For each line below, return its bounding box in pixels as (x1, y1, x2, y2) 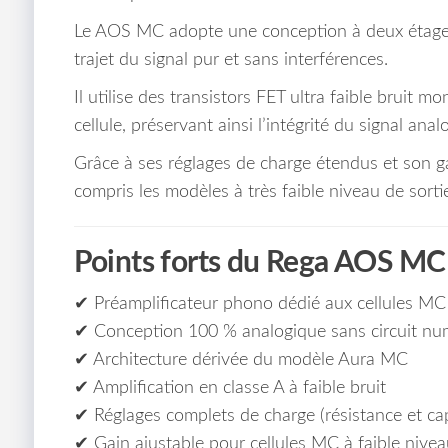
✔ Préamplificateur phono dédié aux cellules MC (73, 295, 446, 314)
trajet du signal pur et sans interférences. (73, 51, 388, 70)
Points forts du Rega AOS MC (73, 248, 446, 279)
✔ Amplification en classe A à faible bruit (73, 379, 386, 398)
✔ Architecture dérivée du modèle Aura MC (73, 351, 408, 370)
